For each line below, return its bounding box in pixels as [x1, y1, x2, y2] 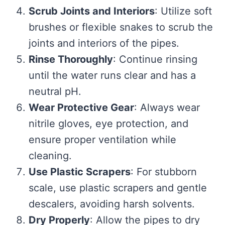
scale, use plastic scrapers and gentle [28, 182, 207, 194]
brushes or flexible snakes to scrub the [28, 21, 213, 34]
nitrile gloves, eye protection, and [28, 118, 188, 130]
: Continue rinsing [113, 53, 197, 66]
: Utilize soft [154, 5, 212, 18]
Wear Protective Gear [28, 101, 134, 114]
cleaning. [28, 150, 72, 162]
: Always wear [134, 101, 200, 114]
